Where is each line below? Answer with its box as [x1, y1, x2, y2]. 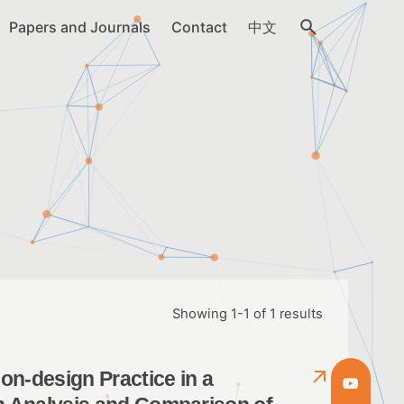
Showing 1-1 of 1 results [172, 305, 323, 322]
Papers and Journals [8, 18, 151, 36]
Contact [170, 18, 227, 36]
